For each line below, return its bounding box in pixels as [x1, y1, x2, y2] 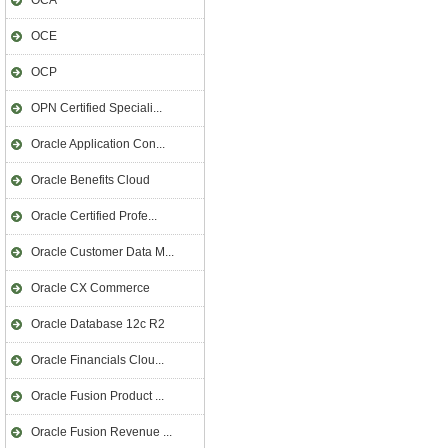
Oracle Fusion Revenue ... [31, 425, 172, 439]
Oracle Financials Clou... [31, 353, 164, 367]
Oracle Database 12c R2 [31, 317, 165, 331]
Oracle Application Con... [31, 137, 165, 151]
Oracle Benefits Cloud [31, 173, 150, 187]
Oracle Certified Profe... [31, 209, 157, 223]
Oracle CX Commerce [31, 281, 150, 295]
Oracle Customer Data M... [31, 245, 174, 259]
